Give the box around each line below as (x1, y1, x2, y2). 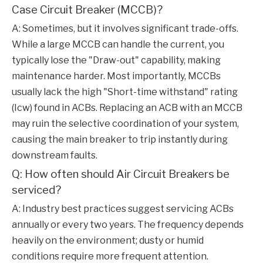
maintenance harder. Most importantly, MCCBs (12, 70, 221, 82)
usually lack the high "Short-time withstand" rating (12, 86, 238, 98)
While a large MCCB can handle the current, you (12, 39, 224, 50)
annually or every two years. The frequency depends (12, 219, 244, 231)
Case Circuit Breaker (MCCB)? (12, 3, 163, 17)
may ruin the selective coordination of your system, (12, 118, 239, 130)
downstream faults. (12, 150, 97, 161)
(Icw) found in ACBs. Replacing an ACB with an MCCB (12, 102, 242, 114)
